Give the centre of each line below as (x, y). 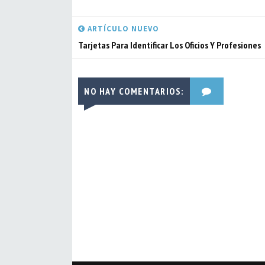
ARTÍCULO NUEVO (122, 29)
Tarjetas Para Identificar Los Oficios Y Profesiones (169, 45)
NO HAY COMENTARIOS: (134, 91)
